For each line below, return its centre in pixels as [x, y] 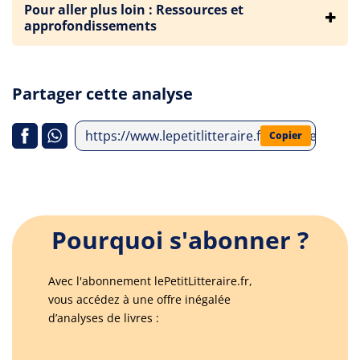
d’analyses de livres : [104, 318]
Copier [286, 135]
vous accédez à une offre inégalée [139, 299]
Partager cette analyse [102, 94]
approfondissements [90, 26]
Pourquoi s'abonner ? [180, 240]
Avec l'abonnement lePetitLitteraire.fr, [150, 281]
